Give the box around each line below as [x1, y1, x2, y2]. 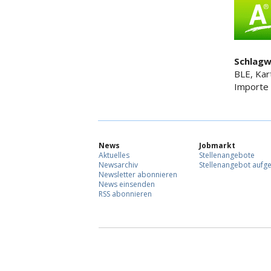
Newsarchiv [99, 160, 138, 171]
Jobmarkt [199, 140, 235, 151]
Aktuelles [99, 150, 129, 161]
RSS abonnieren [99, 189, 152, 200]
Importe [234, 80, 269, 93]
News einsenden [99, 179, 155, 190]
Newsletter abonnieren [99, 169, 177, 180]
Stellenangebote [199, 150, 255, 161]
